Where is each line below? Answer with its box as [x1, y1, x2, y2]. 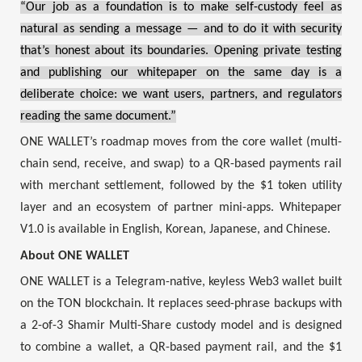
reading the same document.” [20, 109, 176, 123]
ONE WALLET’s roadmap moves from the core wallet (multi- [20, 136, 342, 149]
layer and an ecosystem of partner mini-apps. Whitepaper [20, 201, 342, 215]
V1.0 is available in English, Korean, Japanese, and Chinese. [20, 223, 330, 237]
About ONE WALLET [20, 249, 129, 263]
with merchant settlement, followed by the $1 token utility [20, 179, 342, 193]
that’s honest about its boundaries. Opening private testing [20, 44, 342, 57]
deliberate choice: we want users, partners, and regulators [20, 87, 342, 101]
